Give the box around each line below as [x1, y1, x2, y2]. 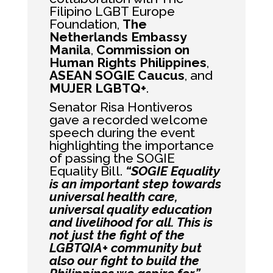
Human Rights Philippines [49, 55, 207, 70]
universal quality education [49, 202, 212, 217]
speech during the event [49, 125, 195, 140]
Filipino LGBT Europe [49, 4, 175, 19]
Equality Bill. [49, 163, 126, 179]
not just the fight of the [49, 227, 185, 243]
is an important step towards [49, 176, 221, 191]
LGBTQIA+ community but [49, 240, 202, 255]
